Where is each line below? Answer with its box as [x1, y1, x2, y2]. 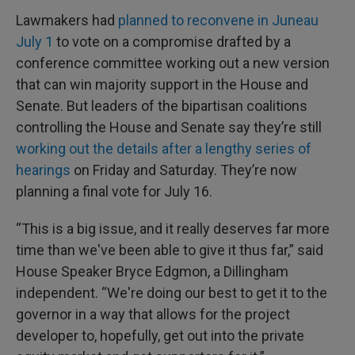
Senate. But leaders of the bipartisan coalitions [16, 97, 307, 114]
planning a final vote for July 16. [16, 183, 212, 200]
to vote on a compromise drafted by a [53, 33, 291, 50]
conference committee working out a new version [16, 55, 330, 71]
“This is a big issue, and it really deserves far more [16, 220, 330, 237]
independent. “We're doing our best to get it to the [16, 284, 327, 301]
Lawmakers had [16, 12, 118, 29]
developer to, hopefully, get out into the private [16, 327, 304, 344]
